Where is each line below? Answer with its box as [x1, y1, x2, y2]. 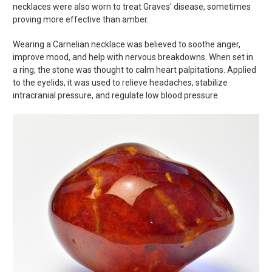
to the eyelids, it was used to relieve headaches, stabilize [13, 78, 228, 88]
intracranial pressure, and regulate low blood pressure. [13, 90, 220, 101]
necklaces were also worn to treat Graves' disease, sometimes [13, 2, 251, 12]
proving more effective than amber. [13, 15, 149, 25]
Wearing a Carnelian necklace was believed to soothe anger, [13, 39, 240, 50]
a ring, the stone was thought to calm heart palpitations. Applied [13, 65, 256, 75]
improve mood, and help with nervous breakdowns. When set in [13, 52, 253, 63]
